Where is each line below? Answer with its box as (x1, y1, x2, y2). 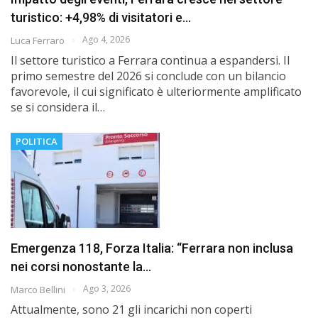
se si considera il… (11, 99, 105, 115)
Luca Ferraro (11, 33, 67, 47)
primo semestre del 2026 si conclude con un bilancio (11, 67, 286, 84)
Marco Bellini (11, 283, 67, 296)
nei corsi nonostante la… (11, 258, 151, 274)
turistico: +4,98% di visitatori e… (11, 9, 191, 25)
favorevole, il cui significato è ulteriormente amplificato (11, 83, 302, 99)
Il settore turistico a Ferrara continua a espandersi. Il (11, 52, 290, 68)
